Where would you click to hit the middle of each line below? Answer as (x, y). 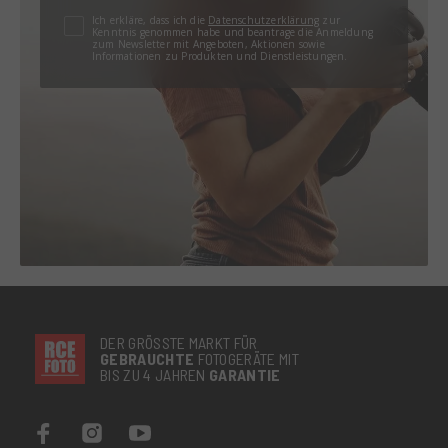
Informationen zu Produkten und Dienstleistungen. (220, 55)
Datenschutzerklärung (264, 19)
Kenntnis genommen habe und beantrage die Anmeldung (232, 31)
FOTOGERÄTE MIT (247, 358)
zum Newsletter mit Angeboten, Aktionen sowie (208, 43)
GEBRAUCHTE (147, 358)
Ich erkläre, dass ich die (150, 19)
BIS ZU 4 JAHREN (155, 374)
